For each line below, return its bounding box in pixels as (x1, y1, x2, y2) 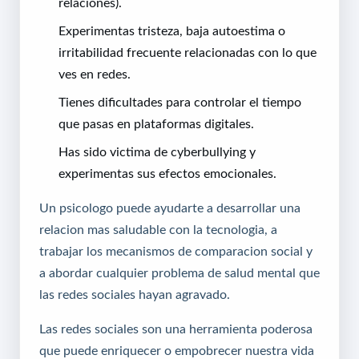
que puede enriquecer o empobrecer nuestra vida (39, 344, 314, 357)
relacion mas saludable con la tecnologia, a (39, 223, 277, 236)
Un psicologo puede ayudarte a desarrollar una (39, 201, 301, 215)
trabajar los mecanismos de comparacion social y (39, 244, 313, 258)
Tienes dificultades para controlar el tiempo (58, 95, 301, 109)
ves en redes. (58, 67, 131, 81)
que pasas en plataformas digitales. (58, 117, 254, 131)
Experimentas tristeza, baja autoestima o (58, 24, 285, 38)
